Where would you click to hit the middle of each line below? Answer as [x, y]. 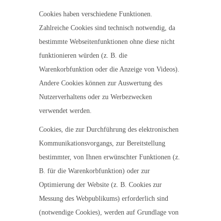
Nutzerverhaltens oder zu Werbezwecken [95, 97]
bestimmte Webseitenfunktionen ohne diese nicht [107, 42]
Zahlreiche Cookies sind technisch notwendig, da [107, 28]
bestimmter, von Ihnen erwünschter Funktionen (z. [110, 157]
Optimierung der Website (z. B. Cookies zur [100, 185]
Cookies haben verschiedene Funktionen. [96, 14]
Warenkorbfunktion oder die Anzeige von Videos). [109, 69]
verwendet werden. [65, 111]
